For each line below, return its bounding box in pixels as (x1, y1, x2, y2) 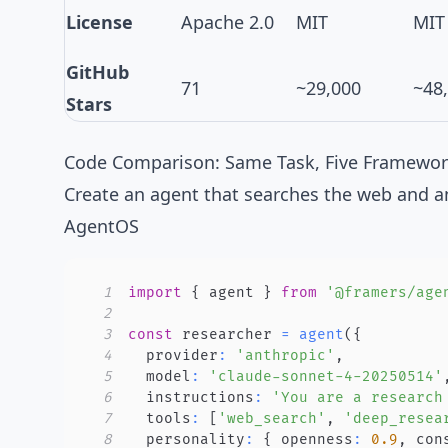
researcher (173, 326, 281, 343)
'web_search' (218, 410, 326, 427)
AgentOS (64, 214, 139, 238)
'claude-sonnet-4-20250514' (209, 368, 443, 385)
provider (128, 347, 218, 364)
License (66, 10, 133, 34)
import (128, 284, 182, 301)
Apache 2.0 (181, 10, 274, 34)
